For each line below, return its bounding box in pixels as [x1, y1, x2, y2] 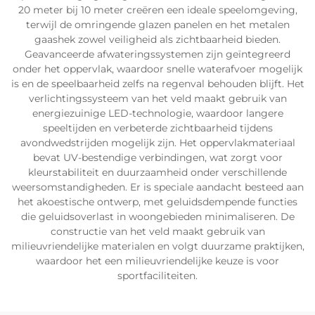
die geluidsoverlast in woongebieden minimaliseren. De [20, 210, 295, 223]
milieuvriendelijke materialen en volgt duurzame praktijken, [11, 240, 304, 252]
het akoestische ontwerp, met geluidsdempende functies [18, 195, 297, 208]
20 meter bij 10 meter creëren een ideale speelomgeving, [18, 4, 297, 16]
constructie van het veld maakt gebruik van [50, 225, 265, 238]
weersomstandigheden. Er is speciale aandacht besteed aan [11, 181, 304, 193]
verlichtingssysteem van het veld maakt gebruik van [28, 92, 287, 105]
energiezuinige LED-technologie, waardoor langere [32, 107, 283, 120]
